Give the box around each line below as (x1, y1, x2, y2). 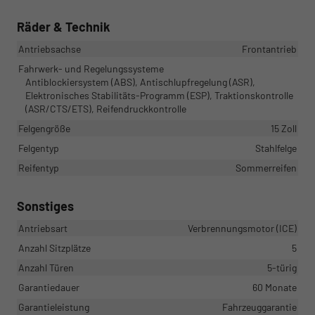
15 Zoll (271, 122, 297, 135)
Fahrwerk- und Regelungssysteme (18, 63, 164, 75)
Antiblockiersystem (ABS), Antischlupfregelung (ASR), (25, 76, 255, 89)
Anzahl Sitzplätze (18, 242, 91, 255)
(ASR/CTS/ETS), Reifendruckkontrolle (25, 103, 186, 115)
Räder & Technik (17, 19, 110, 35)
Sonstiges (17, 198, 74, 214)
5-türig (267, 262, 297, 274)
